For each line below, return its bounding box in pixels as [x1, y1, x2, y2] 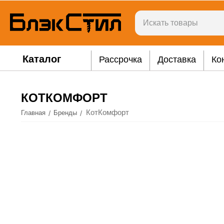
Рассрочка [98, 54, 142, 64]
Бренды [53, 109, 77, 116]
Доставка [157, 54, 196, 64]
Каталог [22, 53, 61, 64]
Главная [21, 109, 46, 116]
